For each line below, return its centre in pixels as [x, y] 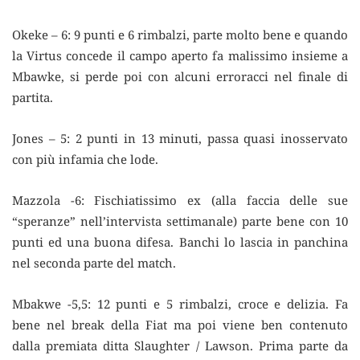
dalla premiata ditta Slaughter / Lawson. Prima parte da [180, 345]
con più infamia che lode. [85, 159]
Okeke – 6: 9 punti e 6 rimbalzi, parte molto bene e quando [180, 34]
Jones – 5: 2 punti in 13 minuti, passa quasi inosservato [180, 138]
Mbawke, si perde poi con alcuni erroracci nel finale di [180, 76]
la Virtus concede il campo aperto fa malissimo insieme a [180, 55]
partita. [33, 97]
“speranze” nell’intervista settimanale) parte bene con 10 [180, 221]
